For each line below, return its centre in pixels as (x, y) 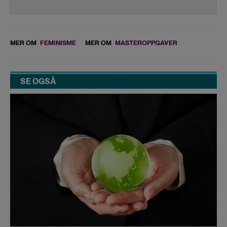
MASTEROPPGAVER (146, 43)
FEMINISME (58, 43)
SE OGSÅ (38, 81)
